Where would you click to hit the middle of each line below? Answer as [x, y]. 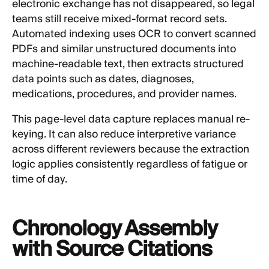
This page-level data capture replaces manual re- [131, 119]
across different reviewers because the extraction [131, 149]
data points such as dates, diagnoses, [103, 79]
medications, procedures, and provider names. [124, 94]
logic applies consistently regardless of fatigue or [130, 164]
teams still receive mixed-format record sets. [119, 19]
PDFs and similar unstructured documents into [124, 49]
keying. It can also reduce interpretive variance [124, 134]
